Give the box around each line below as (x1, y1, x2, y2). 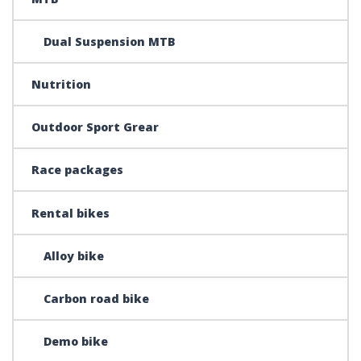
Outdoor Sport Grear (31, 119, 160, 135)
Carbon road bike (44, 291, 150, 307)
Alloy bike (44, 247, 105, 263)
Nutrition (31, 76, 92, 92)
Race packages (31, 162, 124, 178)
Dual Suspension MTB (44, 33, 176, 49)
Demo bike (44, 334, 109, 350)
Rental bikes (31, 205, 110, 221)
